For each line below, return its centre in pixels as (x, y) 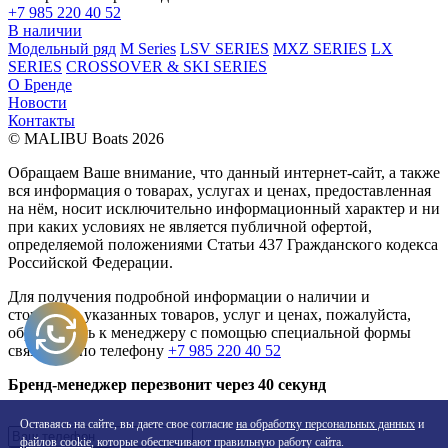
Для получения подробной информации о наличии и (189, 296)
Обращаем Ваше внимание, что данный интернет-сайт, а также (224, 172)
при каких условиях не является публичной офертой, (190, 226)
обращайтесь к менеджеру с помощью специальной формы (209, 332)
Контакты (41, 120)
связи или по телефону (88, 350)
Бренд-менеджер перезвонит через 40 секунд (167, 384)
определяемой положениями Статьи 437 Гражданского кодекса (223, 244)
